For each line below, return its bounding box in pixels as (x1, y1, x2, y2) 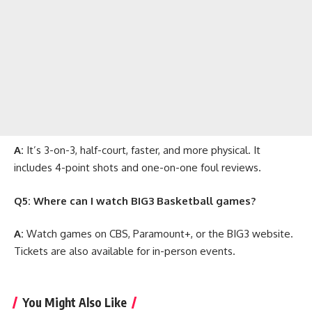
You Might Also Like (22, 294, 127, 310)
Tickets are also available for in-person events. (14, 244, 235, 258)
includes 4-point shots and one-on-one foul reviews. (14, 161, 261, 175)
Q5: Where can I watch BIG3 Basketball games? (14, 194, 256, 208)
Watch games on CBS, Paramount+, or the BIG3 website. (24, 227, 293, 241)
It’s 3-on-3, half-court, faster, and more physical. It (24, 143, 260, 157)
